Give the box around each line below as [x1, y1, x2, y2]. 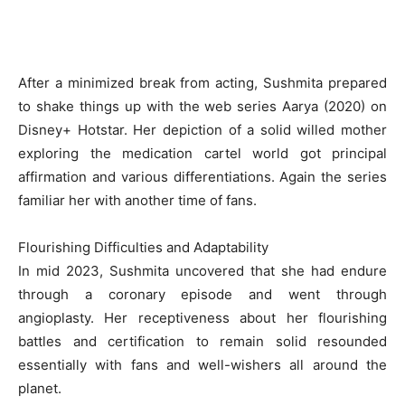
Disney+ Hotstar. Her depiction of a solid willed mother [18, 121, 387, 138]
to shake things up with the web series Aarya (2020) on [18, 98, 387, 115]
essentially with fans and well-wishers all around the [18, 356, 387, 373]
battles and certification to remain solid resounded [18, 333, 387, 350]
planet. [18, 380, 61, 397]
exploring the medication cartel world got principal [18, 145, 387, 162]
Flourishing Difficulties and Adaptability [18, 239, 268, 256]
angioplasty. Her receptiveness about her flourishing [18, 309, 387, 326]
